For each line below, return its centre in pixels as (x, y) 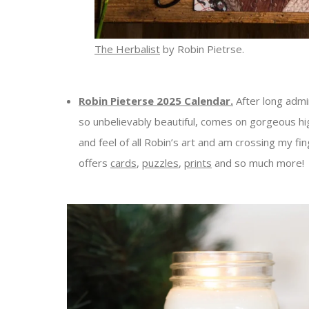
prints (198, 162)
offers (94, 162)
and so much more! (258, 162)
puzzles (160, 162)
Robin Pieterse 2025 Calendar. (156, 100)
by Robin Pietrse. (202, 49)
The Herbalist (127, 49)
